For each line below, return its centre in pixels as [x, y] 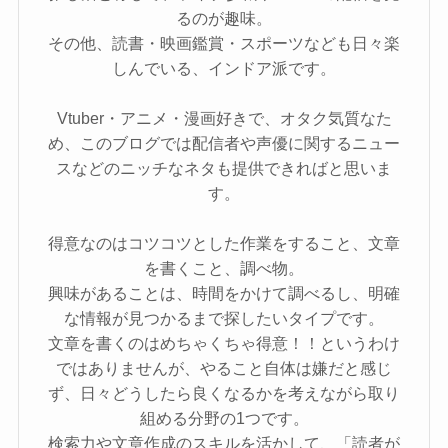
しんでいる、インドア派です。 [224, 68]
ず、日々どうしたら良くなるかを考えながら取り [224, 393]
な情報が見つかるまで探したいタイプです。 [224, 318]
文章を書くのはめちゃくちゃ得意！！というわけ [224, 343]
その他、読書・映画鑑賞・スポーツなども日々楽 [224, 43]
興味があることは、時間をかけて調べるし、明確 [224, 293]
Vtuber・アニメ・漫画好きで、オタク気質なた [224, 118]
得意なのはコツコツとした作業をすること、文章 [224, 243]
